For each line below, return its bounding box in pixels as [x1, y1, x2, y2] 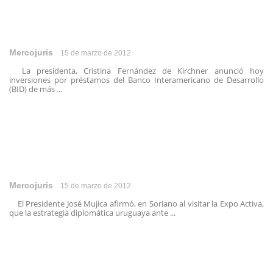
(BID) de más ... [9, 83, 62, 94]
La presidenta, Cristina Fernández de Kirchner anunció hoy [9, 65, 264, 76]
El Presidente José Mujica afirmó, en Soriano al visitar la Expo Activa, [9, 198, 264, 209]
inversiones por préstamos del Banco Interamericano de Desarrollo [9, 74, 264, 85]
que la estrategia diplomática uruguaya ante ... [9, 207, 175, 218]
